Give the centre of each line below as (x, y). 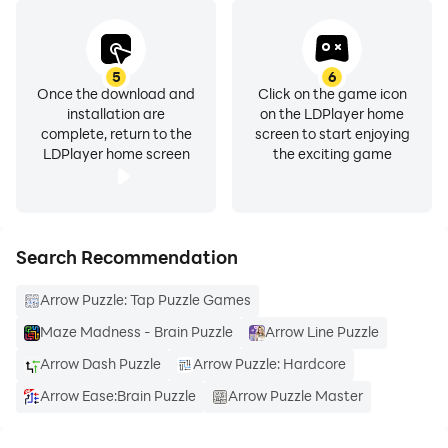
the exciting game (332, 153)
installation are (116, 113)
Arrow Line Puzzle (322, 331)
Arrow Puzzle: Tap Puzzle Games (145, 299)
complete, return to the (116, 133)
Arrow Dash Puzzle (100, 363)
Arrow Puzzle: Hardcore (269, 363)
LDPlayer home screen (116, 153)
